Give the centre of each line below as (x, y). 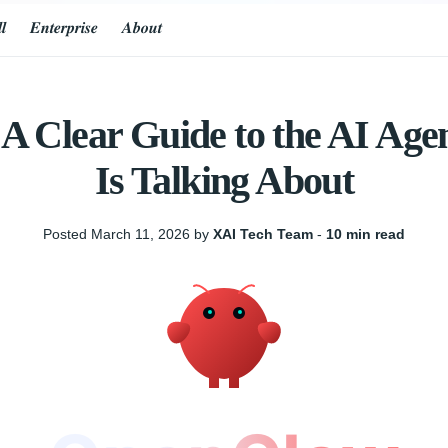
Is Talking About (224, 180)
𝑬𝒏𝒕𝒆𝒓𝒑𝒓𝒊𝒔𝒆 (64, 27)
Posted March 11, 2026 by (128, 234)
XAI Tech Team (263, 234)
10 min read (365, 234)
